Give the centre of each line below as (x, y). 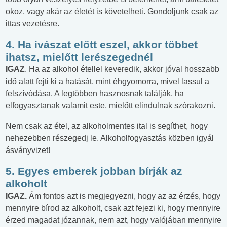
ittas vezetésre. (32, 24)
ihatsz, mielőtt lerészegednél (79, 57)
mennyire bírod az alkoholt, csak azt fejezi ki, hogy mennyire (113, 208)
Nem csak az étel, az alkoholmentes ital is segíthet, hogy (107, 126)
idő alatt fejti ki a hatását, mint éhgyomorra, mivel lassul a (107, 82)
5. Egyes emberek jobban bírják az (94, 171)
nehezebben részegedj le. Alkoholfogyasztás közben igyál (110, 138)
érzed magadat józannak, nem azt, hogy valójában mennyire (113, 220)
